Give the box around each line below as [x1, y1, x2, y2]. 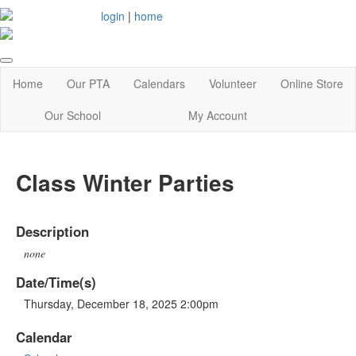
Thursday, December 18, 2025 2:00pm [24, 295, 219, 311]
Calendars [133, 75, 185, 92]
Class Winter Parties [16, 166, 234, 199]
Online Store [281, 75, 343, 92]
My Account [188, 107, 248, 124]
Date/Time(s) [16, 272, 96, 292]
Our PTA [67, 75, 110, 92]
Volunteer [209, 75, 257, 92]
